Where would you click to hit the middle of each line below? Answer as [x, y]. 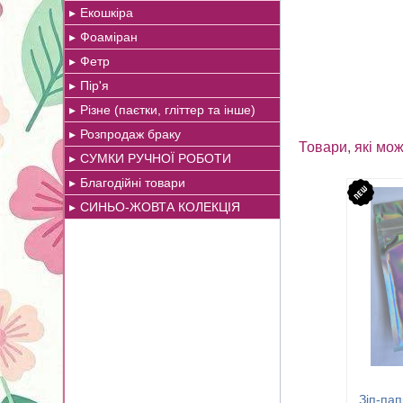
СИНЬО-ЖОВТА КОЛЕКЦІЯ [160, 207]
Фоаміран [109, 37]
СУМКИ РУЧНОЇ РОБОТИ [156, 158]
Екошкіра [107, 13]
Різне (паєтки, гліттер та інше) [168, 110]
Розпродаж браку [130, 134]
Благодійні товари [133, 183]
